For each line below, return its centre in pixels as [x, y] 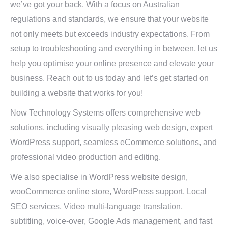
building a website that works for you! [77, 93]
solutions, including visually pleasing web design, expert [111, 127]
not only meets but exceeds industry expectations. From [110, 34]
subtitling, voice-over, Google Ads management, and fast [111, 221]
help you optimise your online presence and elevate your [112, 63]
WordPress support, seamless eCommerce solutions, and [113, 142]
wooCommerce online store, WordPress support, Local [108, 192]
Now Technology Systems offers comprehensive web [105, 113]
